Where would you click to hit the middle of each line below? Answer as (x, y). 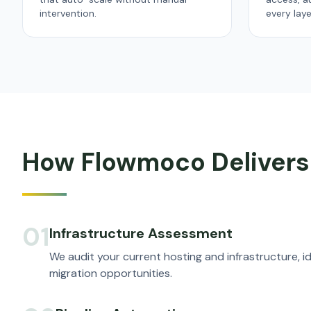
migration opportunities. (111, 273)
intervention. (68, 13)
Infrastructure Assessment (141, 233)
